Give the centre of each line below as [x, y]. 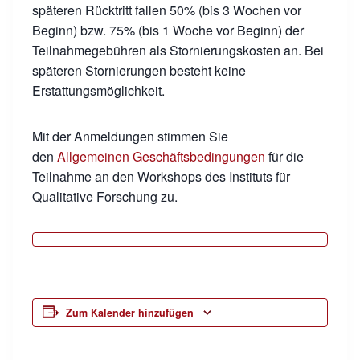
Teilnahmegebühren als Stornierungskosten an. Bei [178, 50]
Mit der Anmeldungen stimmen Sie [130, 136]
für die [284, 156]
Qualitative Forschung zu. [105, 196]
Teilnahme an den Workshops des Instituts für [161, 176]
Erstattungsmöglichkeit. [98, 90]
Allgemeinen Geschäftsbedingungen [161, 156]
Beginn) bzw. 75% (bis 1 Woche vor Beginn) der [168, 30]
